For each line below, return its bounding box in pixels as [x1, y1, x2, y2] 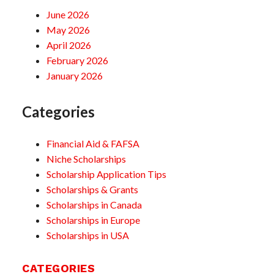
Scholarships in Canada [46, 198, 142, 210]
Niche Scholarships [46, 152, 126, 165]
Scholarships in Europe [46, 213, 140, 226]
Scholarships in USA [46, 229, 129, 241]
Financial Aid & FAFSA [46, 137, 139, 149]
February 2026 [46, 54, 108, 66]
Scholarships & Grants [46, 183, 138, 195]
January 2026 [46, 69, 103, 81]
